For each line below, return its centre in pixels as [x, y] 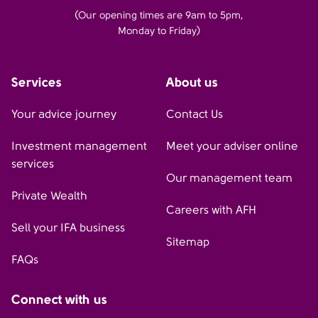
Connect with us [59, 299]
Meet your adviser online [232, 146]
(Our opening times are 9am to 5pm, [159, 15]
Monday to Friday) [159, 31]
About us [192, 82]
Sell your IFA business [68, 227]
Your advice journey [64, 114]
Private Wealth [49, 196]
